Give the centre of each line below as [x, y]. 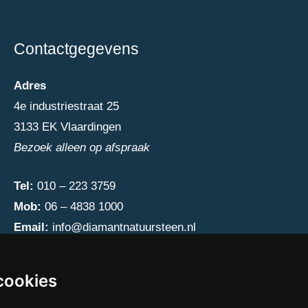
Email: [31, 227]
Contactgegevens [76, 48]
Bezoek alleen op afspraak [81, 148]
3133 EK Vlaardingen [67, 127]
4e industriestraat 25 [66, 107]
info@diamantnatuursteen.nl [124, 227]
